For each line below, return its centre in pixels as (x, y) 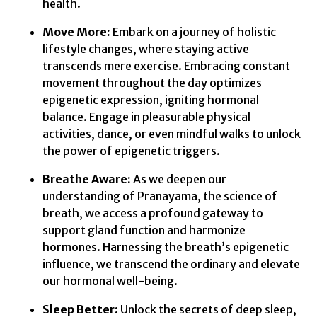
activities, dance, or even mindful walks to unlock (172, 133)
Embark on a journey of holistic (193, 31)
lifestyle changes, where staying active (146, 48)
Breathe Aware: (87, 179)
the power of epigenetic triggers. (131, 150)
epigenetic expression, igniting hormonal (151, 99)
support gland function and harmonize (144, 230)
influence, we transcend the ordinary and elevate (171, 264)
